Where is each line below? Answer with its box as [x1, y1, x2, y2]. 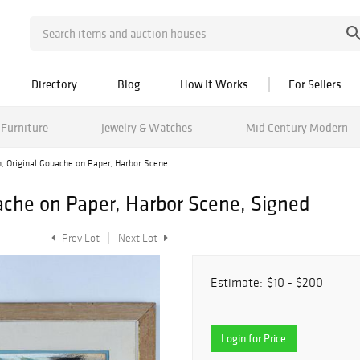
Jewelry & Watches [100, 119, 193, 135]
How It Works [180, 76, 248, 92]
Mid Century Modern [245, 119, 348, 135]
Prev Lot [59, 231, 100, 245]
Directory [31, 76, 77, 92]
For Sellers [288, 76, 342, 92]
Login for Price [221, 331, 286, 346]
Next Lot [118, 231, 160, 245]
